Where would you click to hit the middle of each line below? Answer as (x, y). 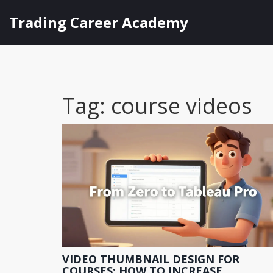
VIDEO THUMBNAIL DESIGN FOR (151, 259)
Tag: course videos (157, 106)
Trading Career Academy (99, 22)
